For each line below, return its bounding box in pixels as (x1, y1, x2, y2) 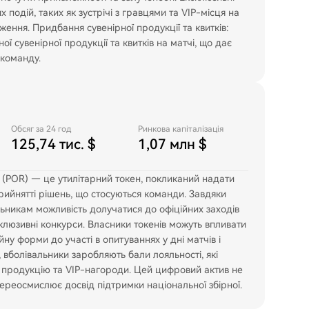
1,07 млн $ (138, 136, 207, 152)
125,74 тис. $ (11, 136, 96, 152)
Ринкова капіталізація (138, 124, 223, 134)
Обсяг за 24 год (11, 124, 71, 134)
